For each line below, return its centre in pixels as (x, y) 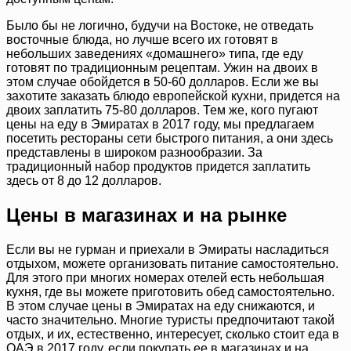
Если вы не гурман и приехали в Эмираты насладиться (168, 249)
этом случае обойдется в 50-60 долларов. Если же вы (163, 82)
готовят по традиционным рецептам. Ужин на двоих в (162, 68)
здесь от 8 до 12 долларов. (84, 181)
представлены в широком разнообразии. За (134, 153)
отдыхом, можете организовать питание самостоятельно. (172, 263)
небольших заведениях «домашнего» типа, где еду (155, 54)
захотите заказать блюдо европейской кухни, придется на (173, 96)
